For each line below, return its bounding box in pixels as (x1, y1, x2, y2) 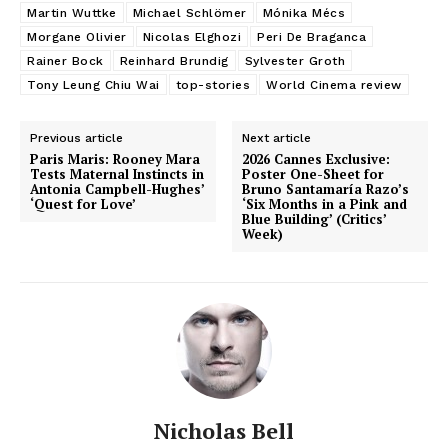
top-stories (175, 77, 250, 92)
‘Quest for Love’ (30, 194, 136, 213)
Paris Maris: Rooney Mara (30, 149, 200, 168)
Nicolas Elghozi (142, 29, 241, 44)
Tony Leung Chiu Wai (27, 77, 160, 92)
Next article (242, 130, 312, 145)
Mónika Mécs (262, 5, 345, 20)
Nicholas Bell (154, 415, 294, 445)
